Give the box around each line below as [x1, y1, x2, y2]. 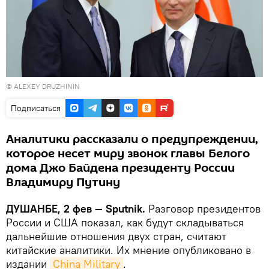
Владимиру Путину [6, 174, 120, 191]
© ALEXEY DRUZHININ [6, 81, 80, 91]
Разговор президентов [145, 201, 261, 216]
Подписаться [11, 102, 61, 113]
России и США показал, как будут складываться [6, 215, 244, 229]
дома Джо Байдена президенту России [6, 159, 235, 177]
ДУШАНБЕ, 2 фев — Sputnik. [6, 201, 145, 216]
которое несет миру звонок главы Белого [6, 145, 250, 162]
